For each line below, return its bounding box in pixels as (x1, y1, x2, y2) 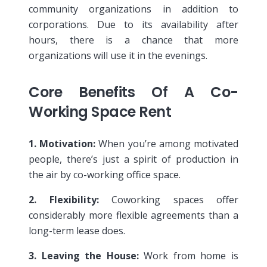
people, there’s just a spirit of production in (29, 152, 238, 166)
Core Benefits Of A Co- (29, 82, 238, 102)
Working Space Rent (29, 101, 172, 122)
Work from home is (138, 249, 239, 262)
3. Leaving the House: (29, 249, 139, 262)
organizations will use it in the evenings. (29, 48, 207, 62)
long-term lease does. (29, 223, 125, 237)
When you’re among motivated (95, 136, 239, 150)
